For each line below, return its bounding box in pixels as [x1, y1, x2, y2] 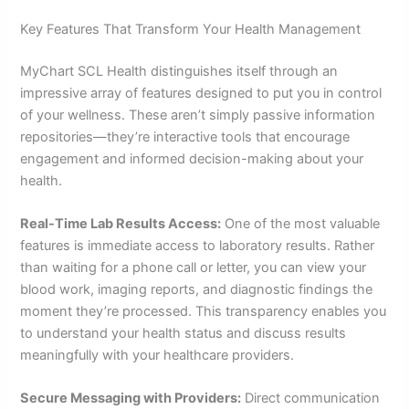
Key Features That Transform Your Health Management [20, 20, 362, 37]
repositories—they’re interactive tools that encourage [20, 128, 351, 145]
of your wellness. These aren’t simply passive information [20, 106, 376, 123]
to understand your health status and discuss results [20, 325, 347, 342]
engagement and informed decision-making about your [20, 150, 364, 167]
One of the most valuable [221, 215, 381, 233]
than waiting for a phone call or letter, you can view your [20, 259, 367, 277]
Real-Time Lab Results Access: [20, 215, 222, 233]
